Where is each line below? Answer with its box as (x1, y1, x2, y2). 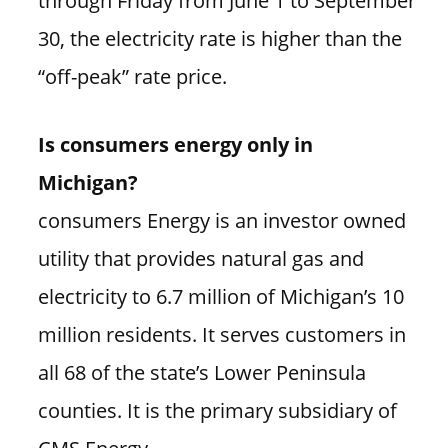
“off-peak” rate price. (37, 61, 227, 90)
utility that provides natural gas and (37, 244, 364, 273)
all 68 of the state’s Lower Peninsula (37, 358, 366, 387)
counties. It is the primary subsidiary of (37, 396, 397, 425)
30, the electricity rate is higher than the (37, 23, 402, 52)
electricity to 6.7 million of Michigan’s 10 (37, 282, 404, 311)
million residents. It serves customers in (37, 320, 406, 349)
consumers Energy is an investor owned (37, 206, 406, 235)
